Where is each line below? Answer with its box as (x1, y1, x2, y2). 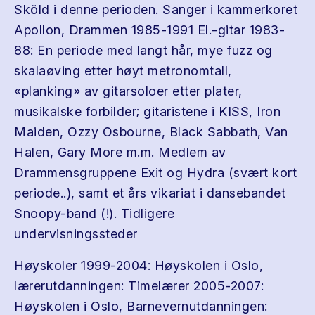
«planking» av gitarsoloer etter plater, (14, 84, 243, 98)
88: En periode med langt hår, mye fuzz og (14, 43, 273, 58)
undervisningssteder (14, 226, 138, 241)
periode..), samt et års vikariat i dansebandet (14, 186, 285, 200)
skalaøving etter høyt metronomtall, (14, 63, 232, 78)
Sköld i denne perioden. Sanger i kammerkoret (14, 2, 297, 17)
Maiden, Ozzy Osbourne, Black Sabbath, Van (14, 124, 288, 139)
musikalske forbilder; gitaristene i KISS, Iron (14, 104, 281, 119)
